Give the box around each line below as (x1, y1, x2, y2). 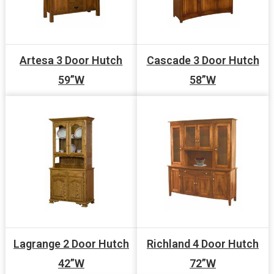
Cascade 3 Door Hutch (146, 53, 259, 67)
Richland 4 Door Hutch (147, 237, 259, 250)
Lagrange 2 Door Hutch (13, 237, 129, 250)
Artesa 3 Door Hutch (20, 53, 123, 67)
